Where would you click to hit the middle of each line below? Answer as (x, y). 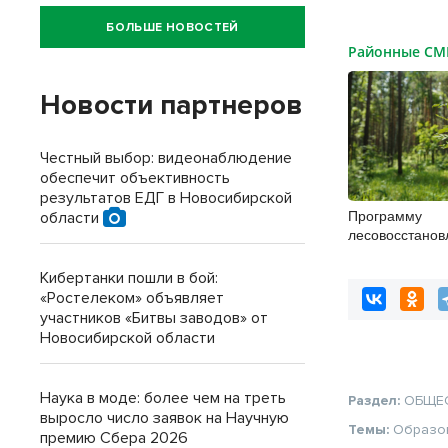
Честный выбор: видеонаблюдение (166, 158)
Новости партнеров (171, 105)
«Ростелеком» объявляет (132, 298)
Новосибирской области (127, 338)
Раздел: (376, 400)
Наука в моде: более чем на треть (163, 398)
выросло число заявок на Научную (164, 418)
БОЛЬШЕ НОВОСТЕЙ (172, 27)
